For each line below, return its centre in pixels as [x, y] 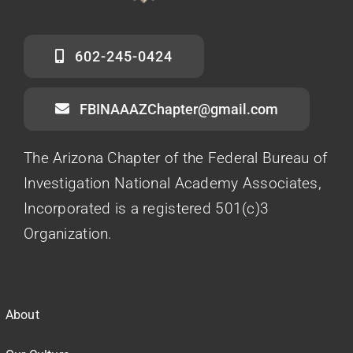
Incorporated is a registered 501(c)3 [147, 208]
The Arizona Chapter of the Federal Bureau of [176, 158]
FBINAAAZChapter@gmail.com [178, 109]
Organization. [68, 233]
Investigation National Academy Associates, [173, 183]
